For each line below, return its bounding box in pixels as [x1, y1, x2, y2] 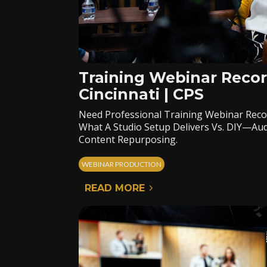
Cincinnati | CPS [79, 85, 204, 103]
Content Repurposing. [79, 133, 178, 146]
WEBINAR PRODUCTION [82, 160, 162, 169]
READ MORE [85, 182, 145, 194]
